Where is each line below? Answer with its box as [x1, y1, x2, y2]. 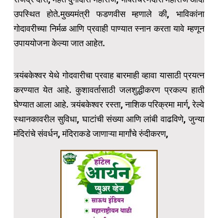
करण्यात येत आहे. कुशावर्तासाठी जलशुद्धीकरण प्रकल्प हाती [14, 85, 204, 95]
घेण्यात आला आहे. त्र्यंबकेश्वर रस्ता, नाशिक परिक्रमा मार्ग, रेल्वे [14, 99, 204, 110]
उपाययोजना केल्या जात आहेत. [14, 38, 105, 49]
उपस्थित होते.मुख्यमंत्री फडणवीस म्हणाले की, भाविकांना [14, 9, 204, 19]
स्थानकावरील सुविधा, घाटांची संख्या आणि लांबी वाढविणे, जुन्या [14, 114, 204, 125]
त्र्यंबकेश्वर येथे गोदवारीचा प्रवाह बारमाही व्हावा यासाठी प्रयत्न [14, 70, 204, 81]
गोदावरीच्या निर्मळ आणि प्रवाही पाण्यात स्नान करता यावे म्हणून [14, 23, 204, 34]
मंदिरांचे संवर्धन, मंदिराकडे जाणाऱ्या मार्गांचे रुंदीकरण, [14, 128, 168, 139]
